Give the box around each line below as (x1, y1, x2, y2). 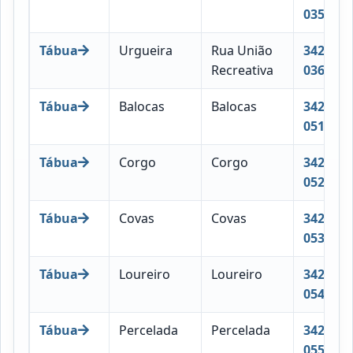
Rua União (210, 41, 273, 59)
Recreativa (210, 61, 273, 79)
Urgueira (118, 41, 173, 59)
